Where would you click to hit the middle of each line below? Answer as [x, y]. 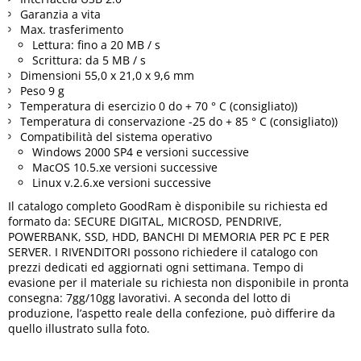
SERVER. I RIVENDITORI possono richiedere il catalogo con [163, 252]
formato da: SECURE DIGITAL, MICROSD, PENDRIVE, [145, 221]
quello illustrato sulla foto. [79, 328]
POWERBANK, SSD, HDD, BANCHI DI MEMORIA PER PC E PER [169, 237]
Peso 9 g [42, 91]
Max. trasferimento [72, 29]
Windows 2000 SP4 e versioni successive [141, 152]
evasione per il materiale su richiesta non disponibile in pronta [178, 282]
